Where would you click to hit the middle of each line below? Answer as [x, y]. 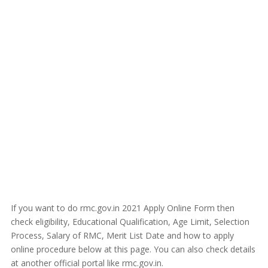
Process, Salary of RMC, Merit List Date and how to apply [122, 235]
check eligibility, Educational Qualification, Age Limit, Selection [130, 222]
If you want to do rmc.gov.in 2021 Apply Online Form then [122, 208]
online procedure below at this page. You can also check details [133, 249]
